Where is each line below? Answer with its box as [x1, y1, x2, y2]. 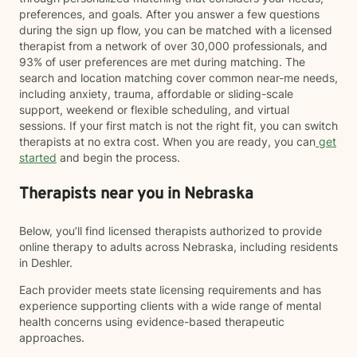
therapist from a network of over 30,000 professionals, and [19, 39, 328, 53]
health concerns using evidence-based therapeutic [19, 315, 284, 328]
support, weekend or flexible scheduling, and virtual [19, 103, 289, 116]
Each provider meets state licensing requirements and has [19, 283, 321, 296]
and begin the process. [57, 151, 180, 164]
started [19, 151, 57, 164]
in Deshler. [19, 256, 73, 269]
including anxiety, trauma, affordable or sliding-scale [19, 87, 293, 100]
